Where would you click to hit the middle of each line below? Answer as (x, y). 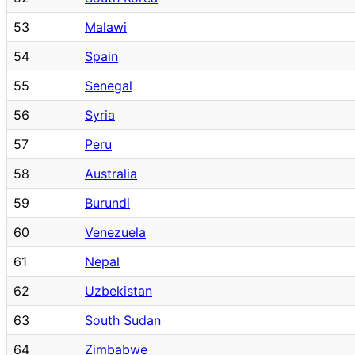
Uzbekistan (118, 290)
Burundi (107, 202)
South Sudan (123, 320)
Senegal (109, 85)
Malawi (106, 27)
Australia (111, 173)
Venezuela (115, 232)
